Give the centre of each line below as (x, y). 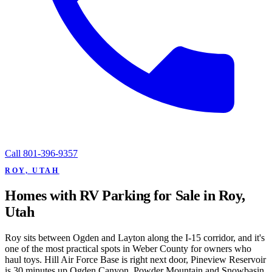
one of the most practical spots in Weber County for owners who (128, 248)
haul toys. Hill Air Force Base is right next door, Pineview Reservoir (135, 259)
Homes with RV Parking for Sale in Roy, (125, 195)
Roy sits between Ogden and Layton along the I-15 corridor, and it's (135, 237)
